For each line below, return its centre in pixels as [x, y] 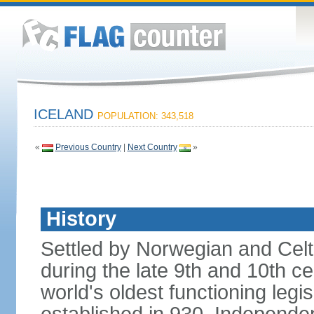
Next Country [152, 147]
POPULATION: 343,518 [145, 116]
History [81, 219]
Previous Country [88, 147]
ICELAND [65, 114]
